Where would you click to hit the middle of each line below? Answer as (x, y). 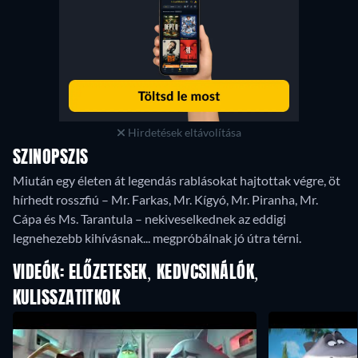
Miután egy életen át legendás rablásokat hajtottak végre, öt (177, 180)
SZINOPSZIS (51, 158)
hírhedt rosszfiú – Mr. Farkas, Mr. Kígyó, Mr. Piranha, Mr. (165, 199)
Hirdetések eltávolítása (183, 132)
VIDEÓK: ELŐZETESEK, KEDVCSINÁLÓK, (136, 273)
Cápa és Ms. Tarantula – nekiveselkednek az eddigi (149, 219)
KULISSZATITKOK (67, 299)
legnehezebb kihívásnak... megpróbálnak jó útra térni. (157, 238)
